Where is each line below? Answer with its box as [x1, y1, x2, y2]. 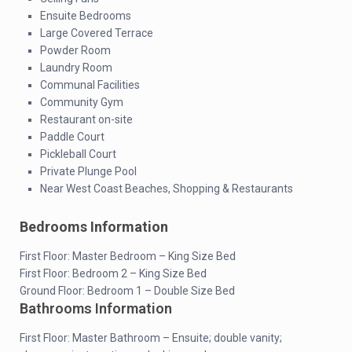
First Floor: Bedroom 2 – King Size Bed [20, 267, 207, 280]
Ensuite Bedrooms [40, 9, 131, 22]
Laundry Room [40, 61, 112, 74]
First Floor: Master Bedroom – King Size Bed [20, 250, 236, 262]
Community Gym [40, 96, 123, 108]
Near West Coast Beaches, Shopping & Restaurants [40, 182, 293, 195]
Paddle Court [40, 130, 104, 143]
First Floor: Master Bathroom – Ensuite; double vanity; [20, 332, 282, 344]
